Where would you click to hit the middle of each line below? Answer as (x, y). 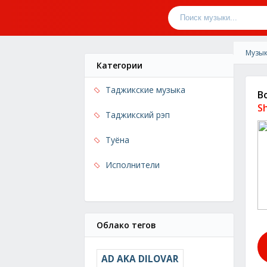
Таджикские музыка (145, 90)
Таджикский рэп (138, 115)
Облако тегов (126, 225)
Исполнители (133, 165)
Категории (119, 65)
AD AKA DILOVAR (140, 259)
